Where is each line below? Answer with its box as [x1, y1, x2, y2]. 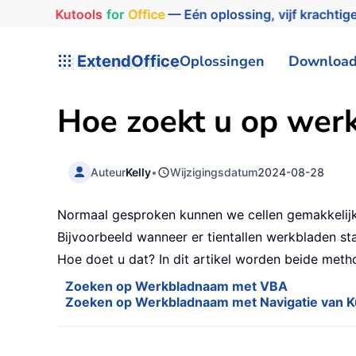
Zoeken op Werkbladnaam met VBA [65, 278, 288, 295]
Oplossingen [180, 51, 265, 71]
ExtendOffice [73, 51, 180, 71]
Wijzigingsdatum [170, 164, 258, 179]
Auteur [91, 164, 126, 179]
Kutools [48, 6, 98, 22]
